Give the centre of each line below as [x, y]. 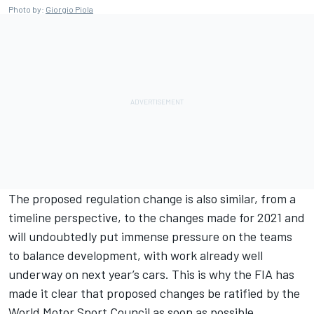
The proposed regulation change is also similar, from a [152, 199]
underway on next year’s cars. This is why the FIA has [151, 274]
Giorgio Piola [69, 9]
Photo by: [27, 9]
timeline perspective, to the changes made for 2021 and [157, 218]
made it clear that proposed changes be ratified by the [154, 293]
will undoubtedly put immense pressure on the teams [150, 237]
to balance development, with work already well [136, 255]
